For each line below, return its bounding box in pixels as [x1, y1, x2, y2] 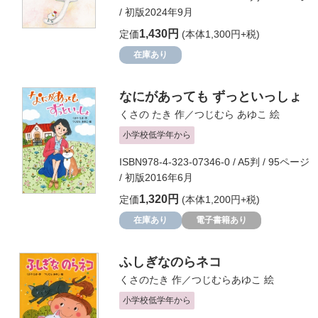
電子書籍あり [196, 215, 247, 225]
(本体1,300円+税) [179, 28, 260, 40]
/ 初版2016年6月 [119, 172, 193, 183]
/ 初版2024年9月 [119, 6, 193, 18]
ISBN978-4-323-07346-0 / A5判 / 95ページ [119, 156, 309, 168]
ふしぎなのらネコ [119, 255, 221, 269]
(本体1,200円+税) [179, 194, 260, 205]
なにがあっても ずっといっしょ [119, 89, 302, 104]
